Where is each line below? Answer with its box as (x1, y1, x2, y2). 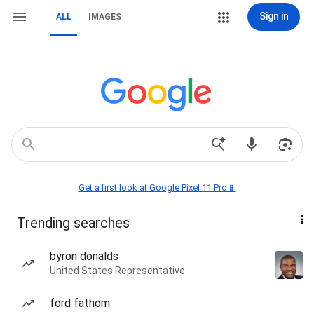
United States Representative (50, 265, 185, 276)
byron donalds (50, 250, 118, 263)
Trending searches (17, 214, 130, 231)
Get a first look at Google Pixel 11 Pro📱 (78, 182, 236, 193)
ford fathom (50, 296, 110, 310)
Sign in (259, 11, 289, 22)
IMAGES (88, 12, 121, 22)
